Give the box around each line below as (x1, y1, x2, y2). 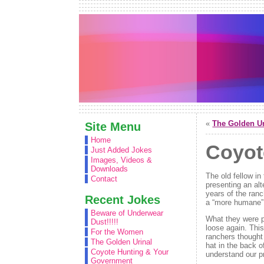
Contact (91, 174, 118, 183)
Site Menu (85, 120, 141, 133)
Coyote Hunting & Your (91, 247, 169, 256)
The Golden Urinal (91, 237, 153, 246)
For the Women (91, 227, 144, 236)
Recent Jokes (85, 193, 161, 206)
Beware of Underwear (91, 209, 164, 217)
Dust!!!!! (91, 217, 119, 226)
